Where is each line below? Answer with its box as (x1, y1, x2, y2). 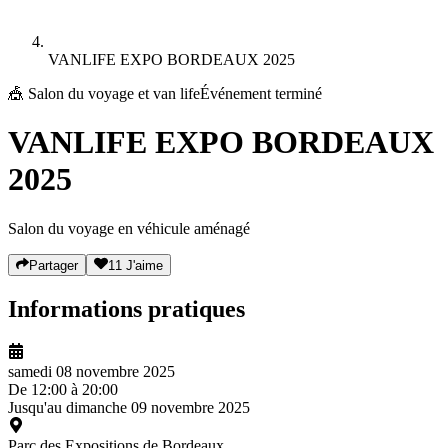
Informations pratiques (8, 295, 245, 322)
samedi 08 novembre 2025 (8, 362, 175, 380)
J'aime (125, 257, 163, 273)
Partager (29, 257, 79, 273)
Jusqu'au (8, 398, 66, 416)
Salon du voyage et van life (28, 84, 200, 102)
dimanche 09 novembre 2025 (66, 398, 250, 416)
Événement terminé (200, 84, 322, 102)
